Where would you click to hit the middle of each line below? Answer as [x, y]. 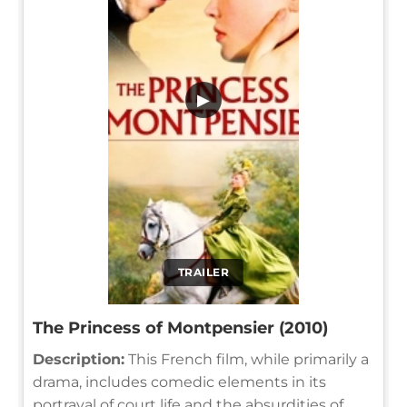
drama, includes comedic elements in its [179, 382]
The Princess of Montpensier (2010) [180, 328]
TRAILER [203, 272]
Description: [79, 359]
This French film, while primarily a [247, 359]
